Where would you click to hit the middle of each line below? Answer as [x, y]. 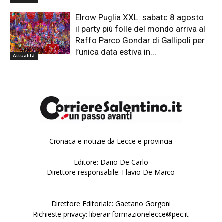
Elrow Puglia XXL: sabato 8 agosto [140, 17]
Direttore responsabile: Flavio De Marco [111, 172]
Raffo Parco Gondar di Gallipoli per [140, 40]
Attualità [24, 55]
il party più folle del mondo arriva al [140, 28]
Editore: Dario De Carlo [111, 162]
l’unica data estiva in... [116, 51]
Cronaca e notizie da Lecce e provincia [111, 141]
